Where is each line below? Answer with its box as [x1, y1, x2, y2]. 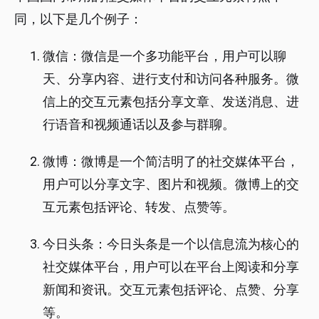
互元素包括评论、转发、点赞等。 [43, 199, 235, 215]
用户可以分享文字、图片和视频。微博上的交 [43, 177, 299, 192]
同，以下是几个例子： [14, 11, 142, 27]
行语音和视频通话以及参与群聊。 [43, 117, 235, 132]
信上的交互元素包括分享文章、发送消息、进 [43, 94, 299, 110]
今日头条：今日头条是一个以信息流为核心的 [43, 236, 299, 252]
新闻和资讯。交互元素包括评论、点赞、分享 [43, 282, 299, 298]
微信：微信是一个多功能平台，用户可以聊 [43, 48, 286, 64]
